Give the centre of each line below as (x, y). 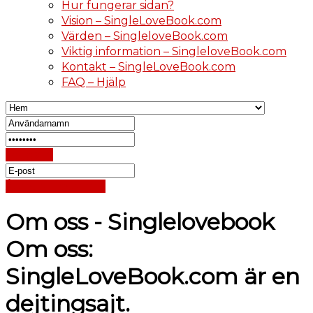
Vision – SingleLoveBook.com (141, 21)
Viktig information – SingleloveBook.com (174, 51)
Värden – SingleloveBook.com (145, 36)
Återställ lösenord (56, 186)
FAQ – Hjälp (94, 82)
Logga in (29, 155)
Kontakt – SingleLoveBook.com (148, 67)
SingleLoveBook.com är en (153, 277)
